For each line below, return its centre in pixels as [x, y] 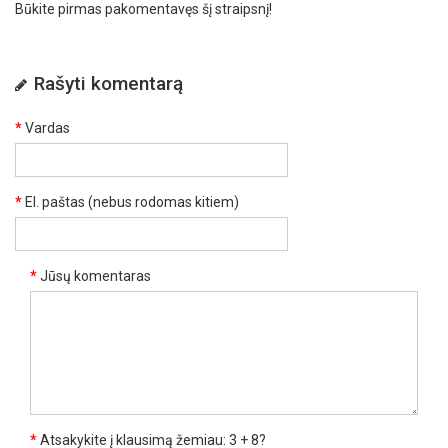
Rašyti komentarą [108, 83]
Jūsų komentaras [95, 276]
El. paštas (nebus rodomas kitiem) [132, 202]
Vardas [47, 128]
